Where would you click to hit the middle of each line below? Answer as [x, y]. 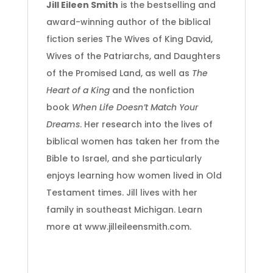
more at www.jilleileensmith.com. [119, 226]
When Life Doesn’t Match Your [135, 107]
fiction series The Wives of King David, [129, 39]
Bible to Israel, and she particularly [124, 158]
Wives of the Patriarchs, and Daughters [133, 56]
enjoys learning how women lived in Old [134, 175]
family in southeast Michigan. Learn [124, 209]
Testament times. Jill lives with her [122, 192]
